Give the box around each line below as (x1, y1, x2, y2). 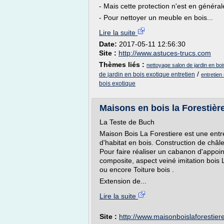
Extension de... (99, 177, 146, 185)
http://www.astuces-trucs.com (118, 49, 211, 57)
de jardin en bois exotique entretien (99, 71, 195, 78)
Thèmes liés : (99, 60, 146, 68)
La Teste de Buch (99, 118, 154, 126)
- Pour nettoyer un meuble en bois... (99, 13, 213, 21)
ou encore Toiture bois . (99, 165, 174, 173)
